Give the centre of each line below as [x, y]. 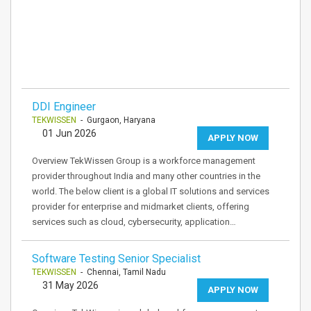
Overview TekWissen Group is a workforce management [144, 161]
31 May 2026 [70, 285]
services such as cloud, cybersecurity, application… [134, 222]
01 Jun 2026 [69, 133]
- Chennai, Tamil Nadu [121, 272]
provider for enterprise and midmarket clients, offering [141, 207]
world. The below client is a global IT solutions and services [151, 191]
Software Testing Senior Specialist [116, 259]
